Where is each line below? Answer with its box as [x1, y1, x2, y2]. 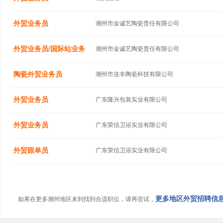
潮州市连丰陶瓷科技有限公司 [96, 71, 173, 78]
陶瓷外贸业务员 [13, 70, 62, 78]
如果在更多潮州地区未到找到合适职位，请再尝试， [18, 196, 155, 203]
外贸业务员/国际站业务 [13, 45, 85, 53]
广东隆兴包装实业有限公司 [96, 96, 167, 103]
